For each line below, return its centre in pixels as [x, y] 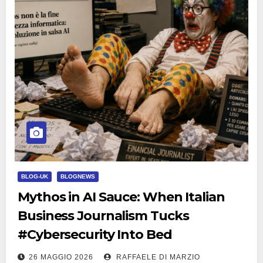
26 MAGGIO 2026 [61, 257]
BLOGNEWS [78, 176]
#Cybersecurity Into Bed [95, 235]
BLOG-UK [35, 176]
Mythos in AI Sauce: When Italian [121, 197]
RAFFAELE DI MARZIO [157, 257]
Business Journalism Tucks [103, 216]
